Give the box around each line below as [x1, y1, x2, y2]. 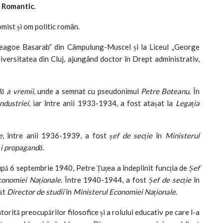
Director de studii [7, 187, 64, 196]
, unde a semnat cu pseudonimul [33, 86, 141, 96]
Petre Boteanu [140, 86, 190, 96]
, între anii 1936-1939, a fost [2, 130, 110, 140]
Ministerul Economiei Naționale [73, 187, 176, 196]
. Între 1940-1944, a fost [60, 175, 149, 184]
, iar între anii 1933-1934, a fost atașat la [28, 98, 176, 108]
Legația [175, 98, 200, 108]
